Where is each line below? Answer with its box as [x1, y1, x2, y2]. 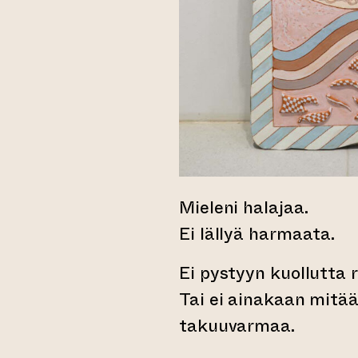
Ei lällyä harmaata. [179, 221, 340, 247]
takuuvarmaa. [179, 313, 300, 339]
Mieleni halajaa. [179, 195, 313, 221]
